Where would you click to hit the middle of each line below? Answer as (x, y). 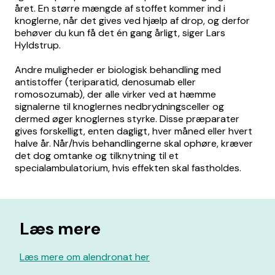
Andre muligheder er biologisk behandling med (118, 70)
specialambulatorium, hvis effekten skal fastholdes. (128, 168)
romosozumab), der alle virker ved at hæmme (115, 94)
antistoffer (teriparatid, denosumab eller (105, 82)
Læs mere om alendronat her (85, 257)
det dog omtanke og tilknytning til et (97, 156)
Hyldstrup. (38, 45)
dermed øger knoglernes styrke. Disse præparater (127, 119)
